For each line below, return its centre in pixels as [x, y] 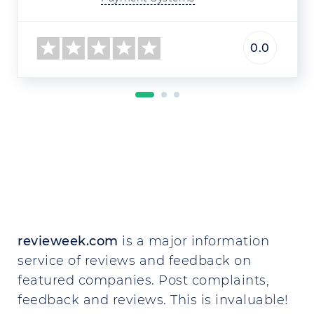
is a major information [193, 241]
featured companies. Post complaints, [143, 280]
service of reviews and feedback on [134, 261]
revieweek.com [68, 241]
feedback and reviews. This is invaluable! [153, 300]
